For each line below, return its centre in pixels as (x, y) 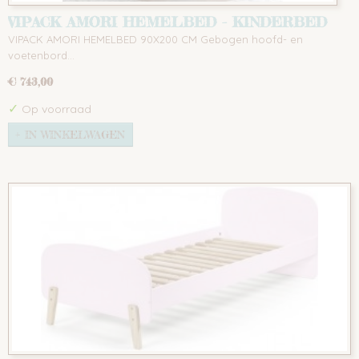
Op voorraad (55, 109)
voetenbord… (41, 56)
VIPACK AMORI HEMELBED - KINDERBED (167, 21)
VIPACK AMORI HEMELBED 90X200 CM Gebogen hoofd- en (155, 40)
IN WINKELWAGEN (75, 135)
